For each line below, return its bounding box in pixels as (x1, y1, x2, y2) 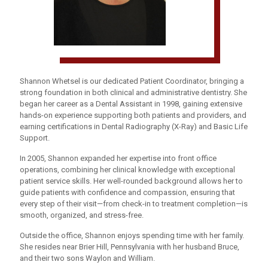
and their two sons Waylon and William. (20, 254, 157, 263)
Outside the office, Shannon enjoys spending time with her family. (20, 231, 244, 240)
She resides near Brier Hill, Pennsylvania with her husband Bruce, (20, 242, 239, 252)
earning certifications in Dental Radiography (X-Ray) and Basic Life (20, 122, 248, 132)
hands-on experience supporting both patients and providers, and (20, 111, 246, 120)
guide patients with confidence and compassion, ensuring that (20, 188, 235, 197)
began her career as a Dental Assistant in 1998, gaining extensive (20, 99, 242, 109)
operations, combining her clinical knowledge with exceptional (20, 165, 235, 175)
